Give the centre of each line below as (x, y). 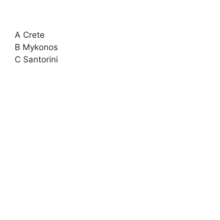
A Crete (30, 35)
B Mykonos (36, 47)
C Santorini (36, 59)
